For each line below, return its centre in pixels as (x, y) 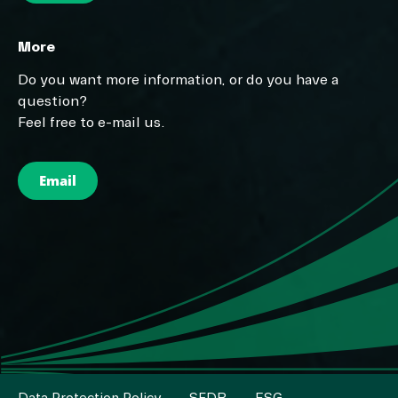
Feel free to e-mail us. (92, 123)
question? (52, 102)
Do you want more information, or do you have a (178, 80)
